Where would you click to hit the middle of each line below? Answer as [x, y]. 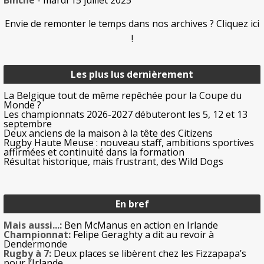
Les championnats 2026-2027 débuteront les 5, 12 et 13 [126, 115]
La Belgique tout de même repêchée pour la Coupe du [123, 96]
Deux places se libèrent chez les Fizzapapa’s [149, 254]
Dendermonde [35, 244]
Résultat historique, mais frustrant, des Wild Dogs [113, 162]
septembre [28, 124]
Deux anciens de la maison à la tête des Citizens [108, 133]
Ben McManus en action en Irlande [140, 225]
